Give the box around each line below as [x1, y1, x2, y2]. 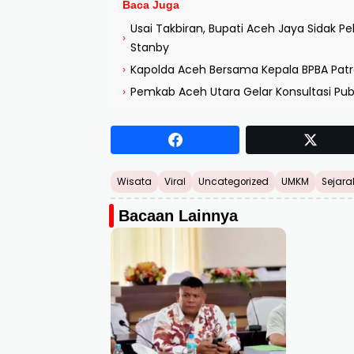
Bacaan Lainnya [119, 207, 238, 225]
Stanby [130, 40, 169, 56]
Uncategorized [198, 175, 269, 189]
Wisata [117, 175, 152, 189]
